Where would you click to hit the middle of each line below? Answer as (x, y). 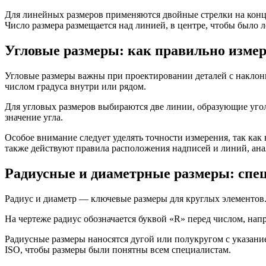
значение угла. (34, 118)
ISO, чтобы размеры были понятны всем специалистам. (118, 249)
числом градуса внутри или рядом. (75, 87)
